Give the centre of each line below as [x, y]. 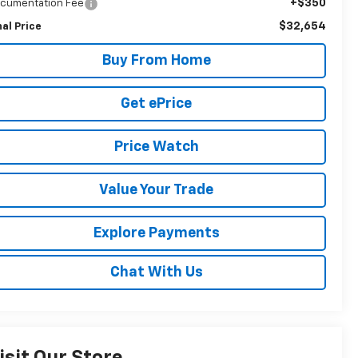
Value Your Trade [156, 190]
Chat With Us [156, 272]
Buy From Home [156, 60]
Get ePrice [156, 103]
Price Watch [156, 147]
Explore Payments [156, 233]
